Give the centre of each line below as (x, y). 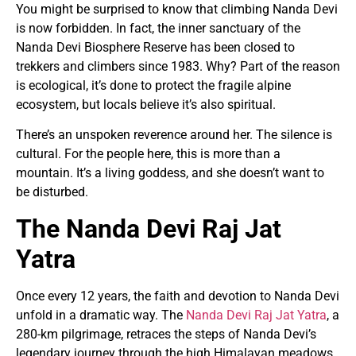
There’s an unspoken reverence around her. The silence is (174, 135)
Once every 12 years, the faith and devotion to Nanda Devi (178, 296)
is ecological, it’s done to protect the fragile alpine (153, 85)
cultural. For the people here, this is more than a (148, 154)
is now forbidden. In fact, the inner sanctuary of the (158, 28)
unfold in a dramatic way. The (101, 315)
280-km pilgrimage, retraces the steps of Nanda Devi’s (166, 334)
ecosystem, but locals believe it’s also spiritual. (146, 104)
